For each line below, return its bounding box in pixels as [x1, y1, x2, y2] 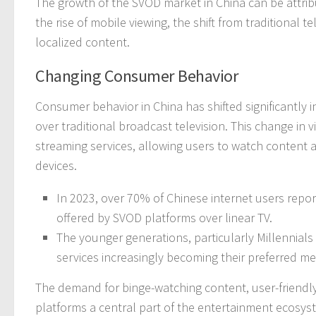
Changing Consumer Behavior [35, 64, 238, 87]
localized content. [35, 33, 130, 50]
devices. [35, 157, 77, 174]
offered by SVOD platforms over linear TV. [56, 209, 272, 226]
